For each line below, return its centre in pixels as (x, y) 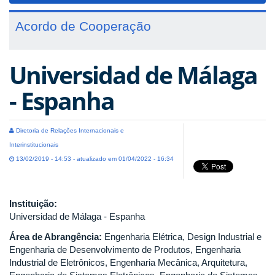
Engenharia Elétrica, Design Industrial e (183, 236)
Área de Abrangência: (57, 236)
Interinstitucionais (34, 144)
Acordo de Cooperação (83, 26)
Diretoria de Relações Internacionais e (69, 130)
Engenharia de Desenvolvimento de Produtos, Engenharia (125, 249)
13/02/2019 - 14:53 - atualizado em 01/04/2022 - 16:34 (94, 158)
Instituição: (34, 203)
